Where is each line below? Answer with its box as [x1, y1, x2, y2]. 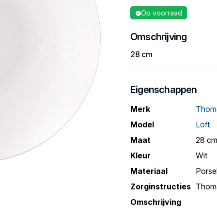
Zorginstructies [130, 182, 191, 191]
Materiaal [130, 166, 168, 176]
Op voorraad [141, 9, 182, 17]
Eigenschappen [130, 84, 197, 95]
